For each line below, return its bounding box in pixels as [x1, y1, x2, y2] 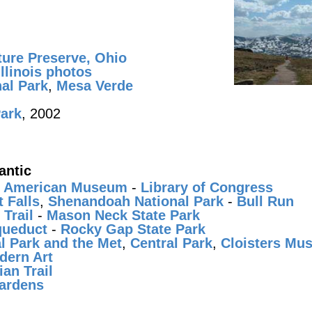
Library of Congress [141, 180, 273, 195]
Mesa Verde [56, 78, 133, 93]
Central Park [130, 235, 212, 251]
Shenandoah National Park [48, 194, 224, 209]
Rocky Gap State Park [61, 221, 205, 237]
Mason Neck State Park [47, 208, 200, 223]
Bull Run [237, 194, 294, 209]
